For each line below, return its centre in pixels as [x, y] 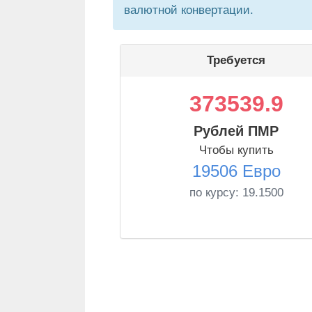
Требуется [236, 60]
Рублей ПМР [236, 131]
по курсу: [216, 193]
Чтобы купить [236, 150]
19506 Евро [236, 171]
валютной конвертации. [189, 10]
